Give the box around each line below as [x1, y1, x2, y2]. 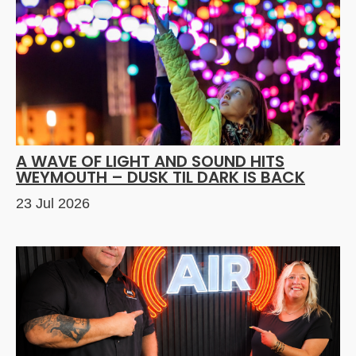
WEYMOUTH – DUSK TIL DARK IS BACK [16, 165, 305, 188]
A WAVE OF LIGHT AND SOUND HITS [16, 149, 284, 172]
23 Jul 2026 [16, 195, 90, 211]
